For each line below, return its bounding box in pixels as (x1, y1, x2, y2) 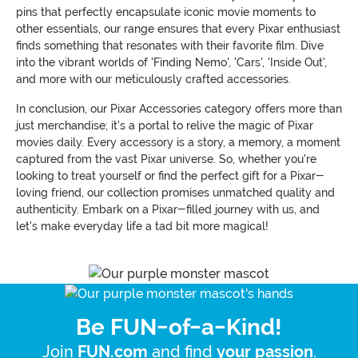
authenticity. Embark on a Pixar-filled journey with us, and (16, 203, 320, 216)
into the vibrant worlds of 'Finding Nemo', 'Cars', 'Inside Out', (16, 56, 327, 69)
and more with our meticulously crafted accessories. (16, 73, 291, 86)
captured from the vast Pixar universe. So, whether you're (16, 153, 316, 165)
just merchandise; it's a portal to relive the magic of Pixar (16, 119, 313, 132)
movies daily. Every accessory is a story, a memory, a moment (16, 136, 340, 149)
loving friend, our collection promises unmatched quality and (16, 186, 335, 199)
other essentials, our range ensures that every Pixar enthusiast (16, 22, 340, 35)
